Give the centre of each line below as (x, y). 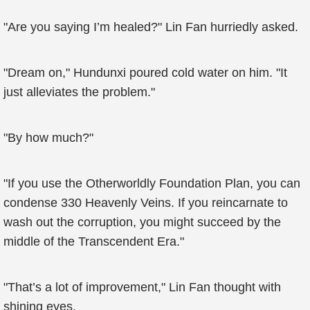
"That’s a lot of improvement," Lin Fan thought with (142, 287)
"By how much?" (48, 138)
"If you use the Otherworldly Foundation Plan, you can (152, 183)
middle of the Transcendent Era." (94, 241)
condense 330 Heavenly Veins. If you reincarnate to (146, 203)
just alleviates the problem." (79, 92)
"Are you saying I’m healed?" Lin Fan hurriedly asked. (151, 27)
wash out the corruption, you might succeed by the (142, 222)
